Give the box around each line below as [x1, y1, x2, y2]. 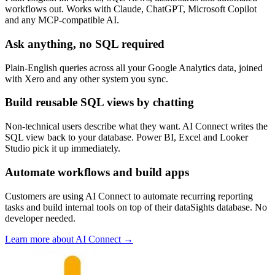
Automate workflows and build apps [5, 165, 189, 179]
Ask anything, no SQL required [5, 37, 165, 50]
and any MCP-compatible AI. [5, 15, 119, 26]
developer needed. [5, 212, 76, 223]
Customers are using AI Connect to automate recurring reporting [5, 190, 253, 201]
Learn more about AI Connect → [5, 233, 133, 244]
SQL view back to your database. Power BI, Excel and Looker [5, 132, 248, 143]
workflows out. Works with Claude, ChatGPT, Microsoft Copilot [5, 4, 257, 15]
